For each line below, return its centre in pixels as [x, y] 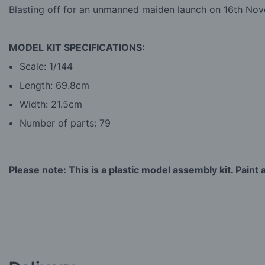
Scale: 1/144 [46, 67]
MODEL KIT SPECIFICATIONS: [77, 48]
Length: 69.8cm [54, 85]
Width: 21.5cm [51, 104]
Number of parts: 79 [67, 123]
